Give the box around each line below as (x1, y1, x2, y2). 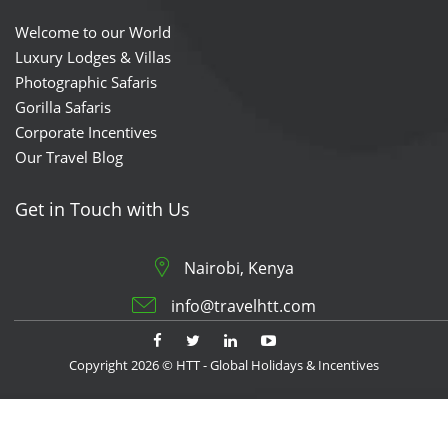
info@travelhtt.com (171, 294, 316, 317)
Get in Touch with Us (15, 196, 190, 221)
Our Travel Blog (15, 146, 123, 167)
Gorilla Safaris (15, 96, 111, 117)
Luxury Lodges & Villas (15, 46, 171, 67)
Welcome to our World (15, 21, 171, 42)
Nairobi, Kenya (183, 256, 294, 279)
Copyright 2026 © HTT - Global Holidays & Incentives (69, 355, 379, 374)
